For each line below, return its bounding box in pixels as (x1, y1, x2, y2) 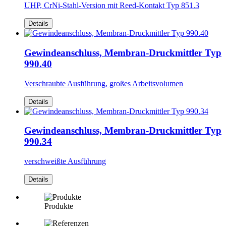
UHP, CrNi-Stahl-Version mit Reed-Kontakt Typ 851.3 (24, 1, 199, 10)
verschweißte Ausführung (24, 157, 106, 165)
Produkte (44, 202, 73, 210)
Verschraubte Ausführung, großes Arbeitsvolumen (24, 79, 183, 88)
